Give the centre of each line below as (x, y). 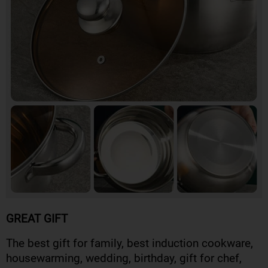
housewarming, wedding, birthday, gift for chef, (124, 258)
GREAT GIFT (37, 219)
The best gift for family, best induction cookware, (130, 243)
